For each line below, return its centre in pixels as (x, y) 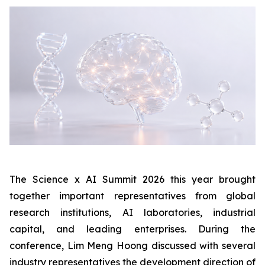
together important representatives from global (132, 196)
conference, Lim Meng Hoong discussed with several (132, 246)
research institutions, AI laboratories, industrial (132, 213)
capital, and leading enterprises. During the (132, 229)
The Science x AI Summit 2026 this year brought (132, 180)
